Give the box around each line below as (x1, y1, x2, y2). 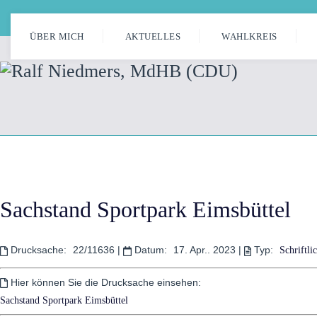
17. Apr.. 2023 (173, 244, 238, 256)
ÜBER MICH (30, 30, 84, 42)
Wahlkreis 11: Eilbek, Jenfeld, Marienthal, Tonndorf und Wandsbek (35, 13, 293, 24)
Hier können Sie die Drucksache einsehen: (10, 276, 201, 288)
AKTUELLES (125, 30, 180, 42)
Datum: (134, 244, 167, 256)
